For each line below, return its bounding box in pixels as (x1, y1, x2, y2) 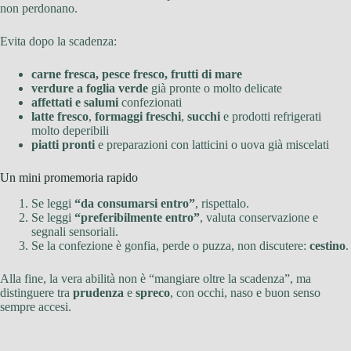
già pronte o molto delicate (148, 81, 282, 96)
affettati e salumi (31, 96, 118, 110)
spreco (136, 286, 170, 299)
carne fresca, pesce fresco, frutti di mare (31, 67, 242, 81)
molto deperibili (31, 124, 109, 138)
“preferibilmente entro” (74, 211, 200, 224)
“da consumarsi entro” (74, 197, 195, 210)
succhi (187, 110, 220, 124)
